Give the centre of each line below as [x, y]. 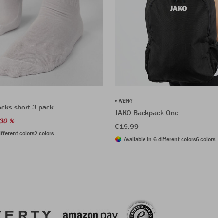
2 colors [44, 133]
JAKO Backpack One [147, 112]
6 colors [205, 139]
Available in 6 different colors [160, 139]
